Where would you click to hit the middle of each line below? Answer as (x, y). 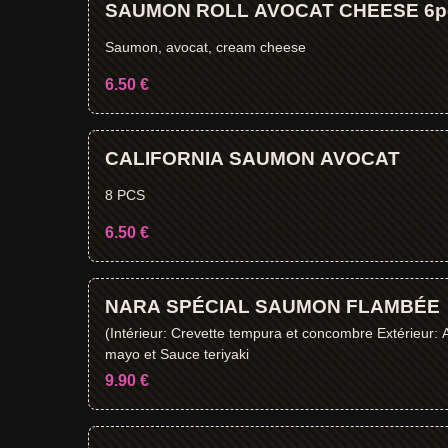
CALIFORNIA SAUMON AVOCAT (252, 158)
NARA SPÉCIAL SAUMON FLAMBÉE (272, 306)
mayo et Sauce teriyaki (177, 353)
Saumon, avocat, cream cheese (205, 47)
